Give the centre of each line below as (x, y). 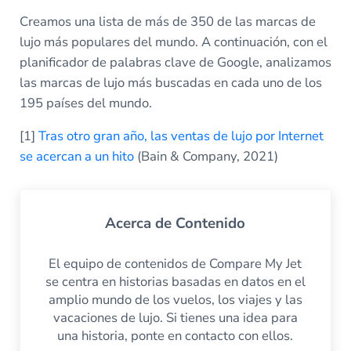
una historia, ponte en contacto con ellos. (175, 336)
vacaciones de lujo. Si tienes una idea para (175, 318)
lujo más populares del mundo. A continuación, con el (173, 42)
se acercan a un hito (76, 156)
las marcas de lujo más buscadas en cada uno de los (170, 82)
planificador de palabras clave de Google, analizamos (175, 62)
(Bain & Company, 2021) (206, 156)
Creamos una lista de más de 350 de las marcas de (167, 21)
